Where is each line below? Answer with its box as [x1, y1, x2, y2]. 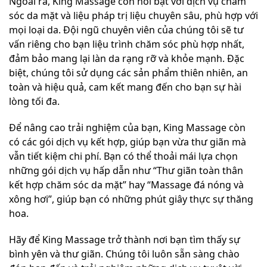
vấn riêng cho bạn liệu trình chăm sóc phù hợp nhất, [9, 37, 244, 51]
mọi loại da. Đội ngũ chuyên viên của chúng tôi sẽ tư [9, 23, 244, 36]
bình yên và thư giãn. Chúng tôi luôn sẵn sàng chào [9, 247, 240, 260]
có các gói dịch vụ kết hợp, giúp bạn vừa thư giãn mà [9, 135, 246, 148]
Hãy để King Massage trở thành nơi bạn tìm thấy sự [9, 232, 240, 246]
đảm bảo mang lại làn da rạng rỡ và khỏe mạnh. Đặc [9, 51, 244, 65]
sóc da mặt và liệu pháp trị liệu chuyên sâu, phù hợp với [9, 8, 258, 22]
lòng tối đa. [9, 94, 60, 108]
